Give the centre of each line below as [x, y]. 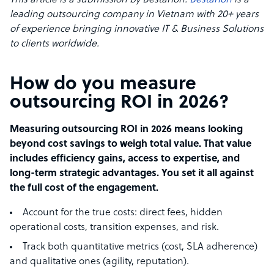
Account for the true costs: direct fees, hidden [123, 213]
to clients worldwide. [54, 44]
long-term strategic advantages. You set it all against [132, 174]
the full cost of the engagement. [84, 189]
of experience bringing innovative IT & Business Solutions [137, 30]
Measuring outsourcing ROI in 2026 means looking [126, 130]
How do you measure [103, 85]
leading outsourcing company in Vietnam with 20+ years [134, 15]
